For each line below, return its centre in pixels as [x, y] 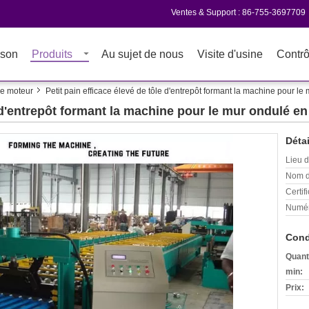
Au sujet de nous [142, 54]
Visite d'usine [230, 54]
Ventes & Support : [207, 12]
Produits [52, 54]
